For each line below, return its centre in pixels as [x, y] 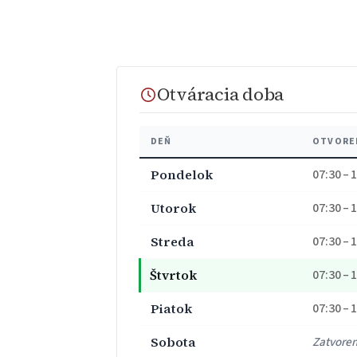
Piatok [171, 308]
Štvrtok [173, 275]
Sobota [173, 341]
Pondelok [182, 174]
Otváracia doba [221, 95]
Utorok [173, 208]
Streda [173, 241]
